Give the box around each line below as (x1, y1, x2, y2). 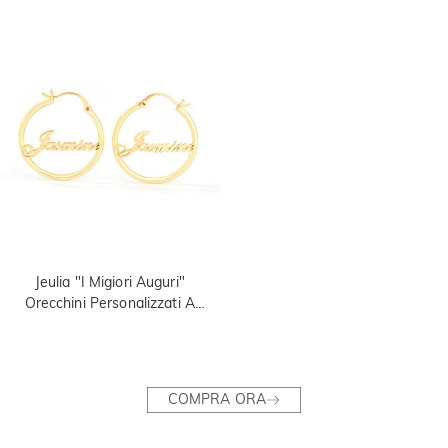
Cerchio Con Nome (48, 314, 172, 333)
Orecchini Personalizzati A (24, 293, 195, 312)
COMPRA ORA (167, 390, 267, 409)
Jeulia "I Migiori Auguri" (34, 272, 185, 291)
